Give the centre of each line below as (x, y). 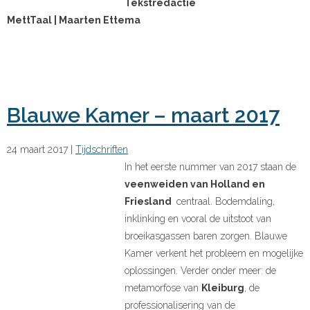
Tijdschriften (102, 151)
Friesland (149, 202)
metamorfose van (163, 289)
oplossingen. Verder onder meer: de (200, 272)
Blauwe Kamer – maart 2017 (143, 116)
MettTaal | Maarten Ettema (74, 21)
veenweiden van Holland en (195, 185)
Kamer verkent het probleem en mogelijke (214, 254)
